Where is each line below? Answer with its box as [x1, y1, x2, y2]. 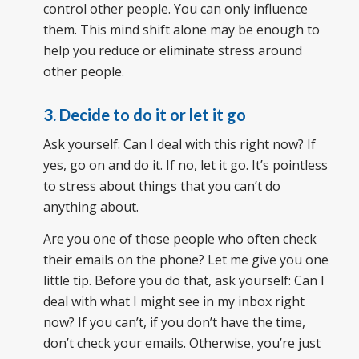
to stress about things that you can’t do [42, 177, 280, 196]
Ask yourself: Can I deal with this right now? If [42, 135, 316, 154]
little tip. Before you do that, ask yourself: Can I [42, 271, 325, 289]
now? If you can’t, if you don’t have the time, [42, 313, 305, 331]
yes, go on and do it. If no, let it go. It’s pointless [42, 156, 328, 175]
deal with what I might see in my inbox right [42, 292, 305, 310]
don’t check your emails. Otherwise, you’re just [42, 333, 321, 352]
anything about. [42, 198, 139, 216]
